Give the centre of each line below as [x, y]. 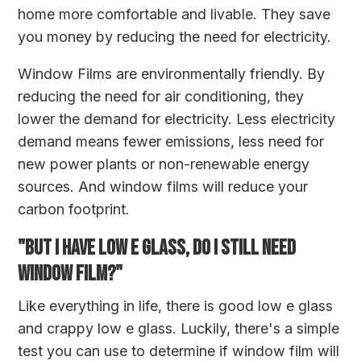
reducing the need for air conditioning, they [161, 96]
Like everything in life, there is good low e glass [176, 305]
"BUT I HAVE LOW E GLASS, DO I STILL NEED [157, 248]
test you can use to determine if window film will [179, 351]
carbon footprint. [74, 209]
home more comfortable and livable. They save [174, 14]
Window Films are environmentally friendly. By [172, 73]
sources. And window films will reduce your [163, 186]
